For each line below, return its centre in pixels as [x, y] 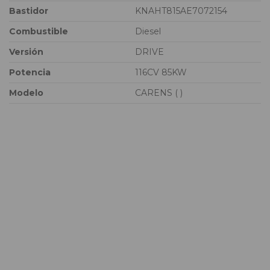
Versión [26, 52]
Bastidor [29, 11]
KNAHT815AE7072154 [181, 11]
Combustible [39, 31]
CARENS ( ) [159, 93]
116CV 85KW [161, 72]
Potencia [30, 72]
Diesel [148, 31]
